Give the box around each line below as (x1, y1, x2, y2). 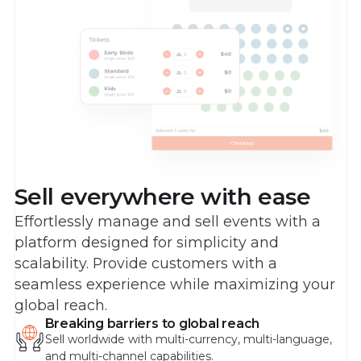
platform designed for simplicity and (14, 233, 279, 251)
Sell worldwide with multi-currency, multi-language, (44, 331, 332, 346)
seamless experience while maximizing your (14, 275, 335, 293)
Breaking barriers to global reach (44, 315, 260, 331)
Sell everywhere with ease (14, 182, 311, 210)
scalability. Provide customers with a (14, 254, 277, 272)
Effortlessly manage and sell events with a (14, 212, 321, 230)
